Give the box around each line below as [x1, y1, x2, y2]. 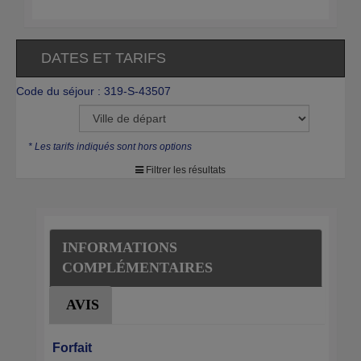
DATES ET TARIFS [41, 49, 166, 66]
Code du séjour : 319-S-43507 [16, 84, 171, 98]
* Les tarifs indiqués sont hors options [28, 140, 192, 152]
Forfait [52, 340, 92, 355]
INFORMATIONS [62, 239, 177, 255]
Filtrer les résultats [143, 164, 226, 176]
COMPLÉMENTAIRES [62, 259, 213, 276]
